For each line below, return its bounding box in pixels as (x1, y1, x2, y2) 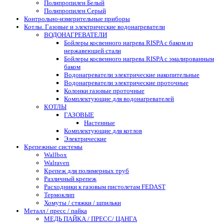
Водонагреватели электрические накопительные (64, 70, 199, 78)
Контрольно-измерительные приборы (24, 14, 130, 22)
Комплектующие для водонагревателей (64, 94, 174, 102)
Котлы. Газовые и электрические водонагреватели (24, 22, 165, 30)
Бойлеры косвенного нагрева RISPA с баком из (64, 38, 193, 46)
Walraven (44, 158, 69, 166)
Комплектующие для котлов (64, 126, 142, 134)
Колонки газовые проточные (64, 86, 144, 94)
